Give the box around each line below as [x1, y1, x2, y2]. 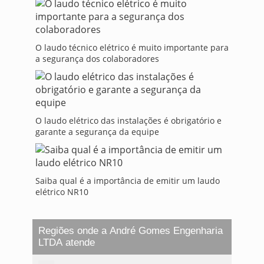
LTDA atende [38, 237, 95, 249]
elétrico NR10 [35, 186, 88, 198]
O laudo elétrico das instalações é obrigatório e [35, 115, 222, 127]
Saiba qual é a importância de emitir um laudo [35, 175, 220, 187]
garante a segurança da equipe [35, 126, 159, 138]
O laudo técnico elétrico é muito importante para [35, 42, 229, 54]
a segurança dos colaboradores [35, 53, 159, 65]
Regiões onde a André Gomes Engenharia [38, 225, 223, 237]
